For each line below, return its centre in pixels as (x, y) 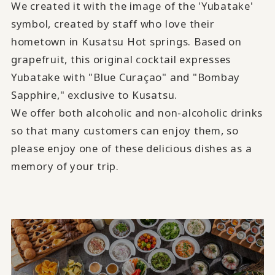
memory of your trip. (65, 166)
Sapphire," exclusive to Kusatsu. (94, 95)
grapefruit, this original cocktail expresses (121, 59)
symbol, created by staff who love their (113, 23)
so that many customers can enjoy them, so (125, 130)
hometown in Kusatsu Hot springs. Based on (126, 41)
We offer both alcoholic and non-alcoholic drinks (137, 112)
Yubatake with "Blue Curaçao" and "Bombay (126, 77)
